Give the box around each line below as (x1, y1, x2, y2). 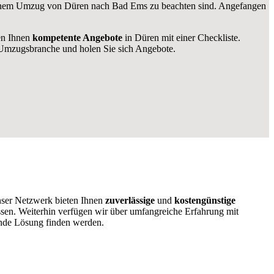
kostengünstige (174, 194, 235, 206)
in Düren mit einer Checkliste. (122, 32, 240, 43)
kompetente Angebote (32, 32, 122, 43)
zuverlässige (105, 194, 155, 206)
